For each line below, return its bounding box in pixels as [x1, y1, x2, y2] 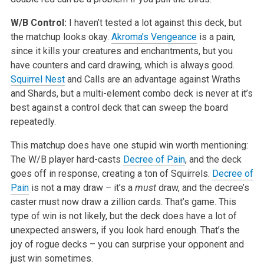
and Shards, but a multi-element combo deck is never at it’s [10, 87, 253, 99]
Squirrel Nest [10, 73, 65, 85]
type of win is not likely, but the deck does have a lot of [10, 210, 237, 222]
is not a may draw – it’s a [28, 181, 135, 193]
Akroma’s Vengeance [111, 31, 197, 42]
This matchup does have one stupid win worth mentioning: [10, 139, 248, 151]
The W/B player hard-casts [10, 153, 123, 165]
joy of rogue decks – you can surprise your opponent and [10, 238, 244, 250]
